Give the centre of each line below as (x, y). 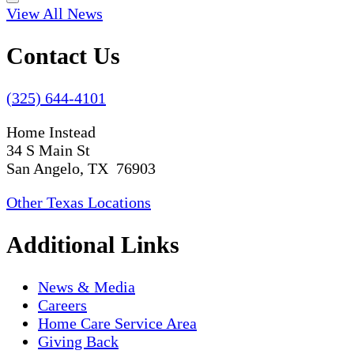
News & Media (87, 286)
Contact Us (63, 55)
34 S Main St (48, 150)
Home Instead (51, 132)
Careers (62, 305)
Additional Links (93, 244)
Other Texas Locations (79, 202)
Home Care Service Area (117, 323)
